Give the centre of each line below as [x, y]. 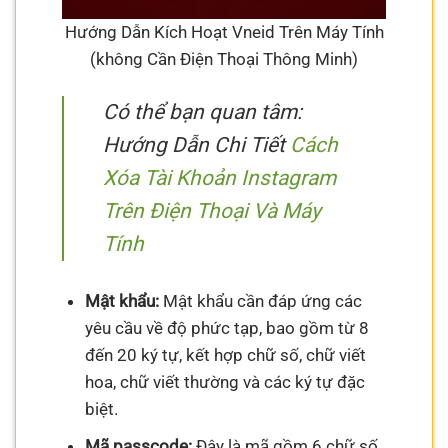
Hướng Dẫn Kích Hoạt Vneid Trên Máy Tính [224, 32]
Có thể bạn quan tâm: [203, 111]
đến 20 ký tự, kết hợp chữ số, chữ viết [225, 354]
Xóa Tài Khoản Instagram [220, 177]
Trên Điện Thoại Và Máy [212, 210]
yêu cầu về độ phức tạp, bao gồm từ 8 [226, 327]
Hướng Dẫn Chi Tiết [197, 144]
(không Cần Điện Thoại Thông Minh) [224, 59]
